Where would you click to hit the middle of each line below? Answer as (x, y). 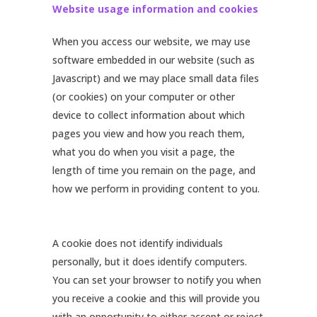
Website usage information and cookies (155, 9)
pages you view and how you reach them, (149, 133)
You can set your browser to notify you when (157, 280)
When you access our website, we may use (151, 41)
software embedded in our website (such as (154, 60)
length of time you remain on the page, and (154, 170)
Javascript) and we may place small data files (156, 78)
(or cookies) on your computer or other (144, 97)
